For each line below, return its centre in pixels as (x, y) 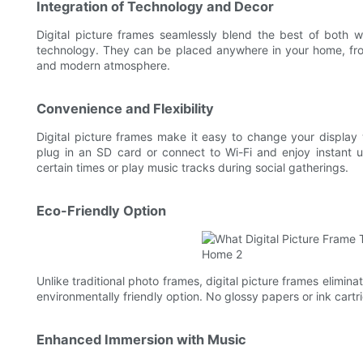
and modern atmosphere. (103, 66)
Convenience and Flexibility (125, 109)
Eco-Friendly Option (101, 211)
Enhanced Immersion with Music (141, 340)
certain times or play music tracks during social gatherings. (192, 168)
